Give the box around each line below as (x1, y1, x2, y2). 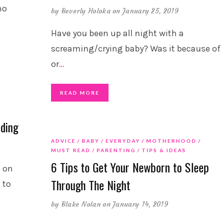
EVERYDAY (105, 138, 140, 144)
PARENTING (96, 147, 136, 154)
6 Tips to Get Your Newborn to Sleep (51, 158, 209, 176)
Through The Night (51, 176, 130, 194)
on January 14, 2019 (103, 200, 168, 209)
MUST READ (51, 147, 91, 154)
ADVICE (51, 138, 76, 144)
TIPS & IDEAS (141, 147, 186, 154)
